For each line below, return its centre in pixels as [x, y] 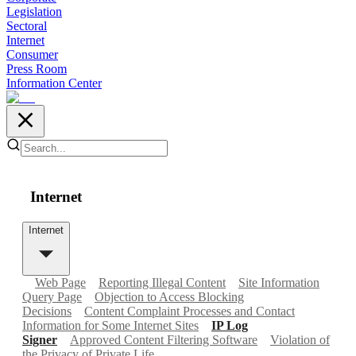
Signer [40, 339]
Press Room [37, 68]
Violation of [300, 339]
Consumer [32, 54]
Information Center [54, 83]
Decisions [47, 311]
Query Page [52, 296]
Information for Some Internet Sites [110, 325]
